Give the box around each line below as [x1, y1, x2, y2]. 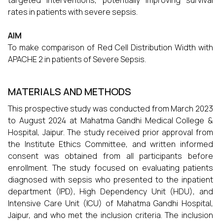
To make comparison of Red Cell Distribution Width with [8, 42, 213, 53]
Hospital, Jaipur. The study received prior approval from [8, 127, 213, 138]
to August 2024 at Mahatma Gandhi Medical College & [8, 115, 213, 126]
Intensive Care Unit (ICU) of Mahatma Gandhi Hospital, [8, 198, 213, 209]
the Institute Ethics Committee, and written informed [8, 139, 213, 149]
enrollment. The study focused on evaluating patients [8, 162, 213, 173]
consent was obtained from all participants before [8, 150, 213, 161]
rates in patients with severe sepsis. [8, 6, 138, 17]
